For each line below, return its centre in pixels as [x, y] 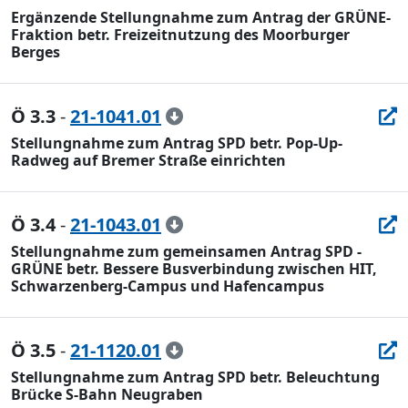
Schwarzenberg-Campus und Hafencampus [168, 286]
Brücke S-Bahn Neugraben [107, 394]
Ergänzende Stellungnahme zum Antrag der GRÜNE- [201, 17]
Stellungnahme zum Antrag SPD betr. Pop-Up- [177, 143]
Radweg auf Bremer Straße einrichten [148, 160]
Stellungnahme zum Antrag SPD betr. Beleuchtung [195, 377]
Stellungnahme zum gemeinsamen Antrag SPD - [186, 251]
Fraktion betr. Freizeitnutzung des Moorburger [180, 35]
